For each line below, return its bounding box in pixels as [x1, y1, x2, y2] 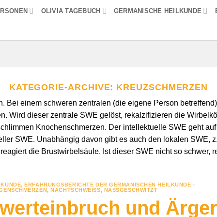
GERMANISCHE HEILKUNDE [113, 7, 202, 15]
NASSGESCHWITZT [104, 186, 158, 193]
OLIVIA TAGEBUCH [41, 7, 101, 15]
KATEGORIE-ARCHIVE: [9, 81, 117, 92]
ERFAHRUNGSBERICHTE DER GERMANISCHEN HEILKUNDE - [24, 181, 195, 187]
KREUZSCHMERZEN [116, 81, 208, 92]
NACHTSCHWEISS [50, 186, 101, 193]
